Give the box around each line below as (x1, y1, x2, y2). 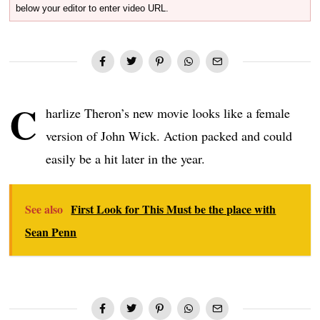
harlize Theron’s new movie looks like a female (46, 104, 291, 122)
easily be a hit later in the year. (46, 150, 206, 168)
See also (25, 201, 64, 218)
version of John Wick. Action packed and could (46, 127, 293, 145)
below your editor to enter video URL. (16, 3, 169, 14)
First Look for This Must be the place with (71, 201, 276, 218)
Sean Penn (25, 224, 77, 241)
